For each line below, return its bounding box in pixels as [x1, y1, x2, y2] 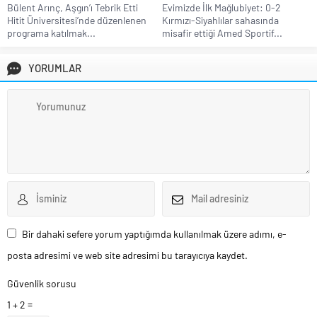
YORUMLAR [28, 61, 81, 74]
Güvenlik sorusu [7, 277, 76, 289]
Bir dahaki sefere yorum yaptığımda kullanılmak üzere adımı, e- [22, 227, 287, 240]
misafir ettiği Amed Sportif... [162, 26, 282, 39]
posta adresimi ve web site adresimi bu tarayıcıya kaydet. [7, 248, 248, 261]
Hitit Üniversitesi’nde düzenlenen [7, 13, 146, 26]
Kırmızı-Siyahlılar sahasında [162, 13, 279, 26]
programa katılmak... [7, 26, 96, 39]
